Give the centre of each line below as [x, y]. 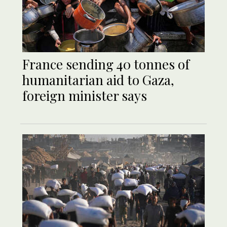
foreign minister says [85, 96]
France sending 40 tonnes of [106, 64]
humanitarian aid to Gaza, [98, 80]
